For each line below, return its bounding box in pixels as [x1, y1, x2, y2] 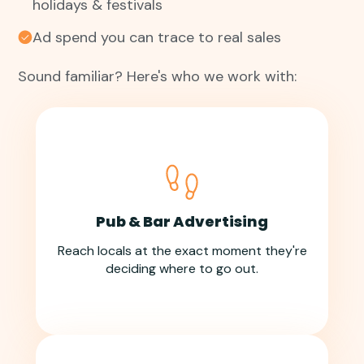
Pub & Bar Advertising [96, 211, 268, 232]
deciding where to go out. [106, 260, 258, 278]
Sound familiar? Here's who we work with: [18, 67, 297, 86]
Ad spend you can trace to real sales [32, 28, 281, 47]
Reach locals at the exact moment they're [57, 242, 307, 260]
